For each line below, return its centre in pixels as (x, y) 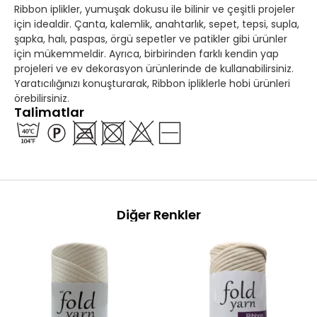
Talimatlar (49, 112)
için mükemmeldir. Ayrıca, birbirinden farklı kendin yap (146, 54)
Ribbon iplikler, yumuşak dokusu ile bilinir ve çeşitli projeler (155, 9)
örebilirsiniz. (42, 98)
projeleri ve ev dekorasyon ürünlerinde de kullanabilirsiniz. (154, 69)
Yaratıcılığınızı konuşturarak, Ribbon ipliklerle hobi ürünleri (152, 83)
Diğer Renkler (158, 215)
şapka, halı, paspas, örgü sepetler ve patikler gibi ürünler (151, 39)
